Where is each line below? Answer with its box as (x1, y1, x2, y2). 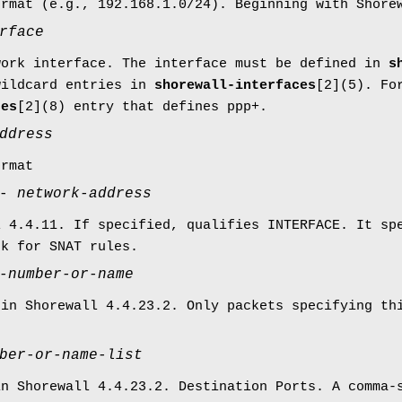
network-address (17, 185, 152, 202)
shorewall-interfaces (154, 77, 316, 93)
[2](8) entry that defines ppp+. (17, 99, 267, 115)
